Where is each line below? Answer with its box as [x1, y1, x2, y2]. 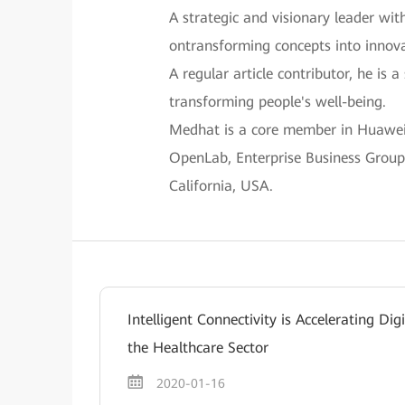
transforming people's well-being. [168, 93, 386, 110]
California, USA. [168, 177, 273, 194]
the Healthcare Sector [127, 339, 268, 356]
